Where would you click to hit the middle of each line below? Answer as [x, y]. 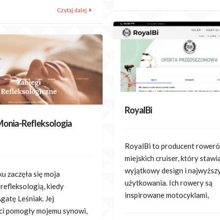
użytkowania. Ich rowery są [168, 183]
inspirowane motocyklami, [166, 195]
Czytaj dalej [72, 10]
